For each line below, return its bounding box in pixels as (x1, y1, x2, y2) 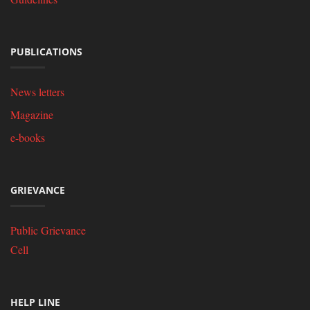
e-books (10, 130, 45, 145)
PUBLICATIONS (10, 45, 82, 58)
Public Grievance (10, 223, 86, 237)
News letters (10, 84, 64, 99)
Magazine (10, 107, 53, 122)
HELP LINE (10, 295, 60, 309)
